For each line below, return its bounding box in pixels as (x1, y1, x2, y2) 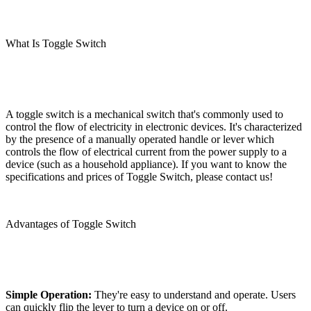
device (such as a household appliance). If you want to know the (6, 158, 287, 170)
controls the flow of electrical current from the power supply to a (6, 145, 287, 158)
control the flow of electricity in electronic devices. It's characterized (6, 120, 302, 133)
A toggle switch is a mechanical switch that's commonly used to (6, 108, 283, 120)
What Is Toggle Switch (6, 37, 106, 49)
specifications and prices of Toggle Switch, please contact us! (6, 170, 273, 183)
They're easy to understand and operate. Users (94, 288, 296, 301)
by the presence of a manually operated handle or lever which (6, 133, 274, 145)
